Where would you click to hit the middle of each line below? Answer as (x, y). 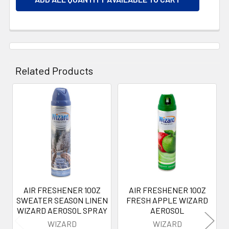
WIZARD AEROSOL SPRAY (62, 210)
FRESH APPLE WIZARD (167, 200)
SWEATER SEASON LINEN (62, 200)
